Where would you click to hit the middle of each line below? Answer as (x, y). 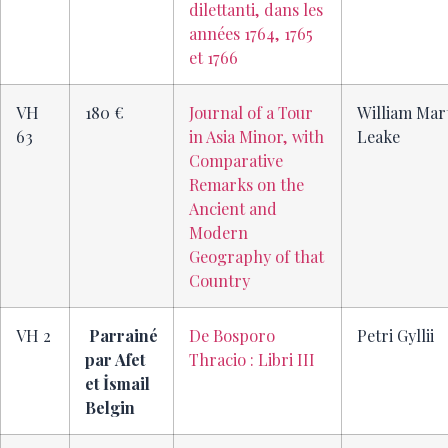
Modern (218, 232)
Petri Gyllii (395, 335)
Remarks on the (246, 184)
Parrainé (123, 335)
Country (219, 280)
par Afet (115, 359)
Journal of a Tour (251, 112)
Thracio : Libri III (252, 359)
